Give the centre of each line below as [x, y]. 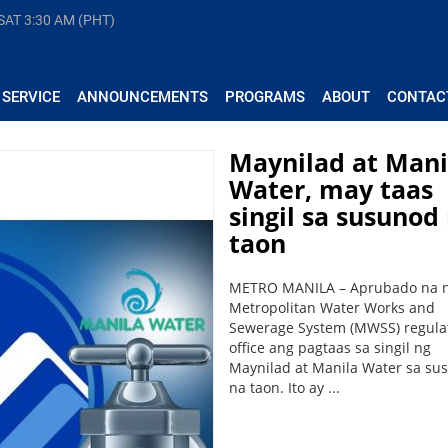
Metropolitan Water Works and [331, 307]
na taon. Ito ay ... [284, 387]
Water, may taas [330, 189]
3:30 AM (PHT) [69, 20]
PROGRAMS [265, 97]
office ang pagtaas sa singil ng [329, 347]
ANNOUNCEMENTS [142, 97]
